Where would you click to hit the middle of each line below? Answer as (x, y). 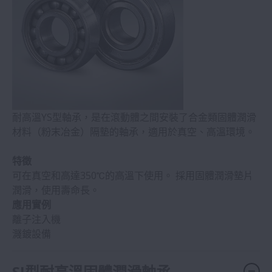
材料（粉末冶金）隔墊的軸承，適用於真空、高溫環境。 (134, 132)
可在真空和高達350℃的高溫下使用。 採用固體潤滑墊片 (133, 176)
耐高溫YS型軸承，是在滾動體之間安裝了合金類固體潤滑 (134, 117)
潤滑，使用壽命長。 (56, 190)
